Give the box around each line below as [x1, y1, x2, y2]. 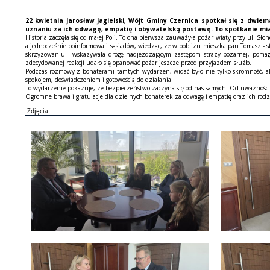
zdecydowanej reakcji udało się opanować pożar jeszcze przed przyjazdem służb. [25, 58, 253, 67]
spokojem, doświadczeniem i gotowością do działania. [25, 75, 175, 84]
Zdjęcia [27, 106, 48, 115]
